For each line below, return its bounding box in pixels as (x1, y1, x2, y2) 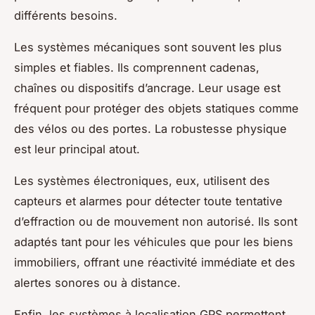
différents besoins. (14, 8, 117, 22)
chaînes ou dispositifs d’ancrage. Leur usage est (14, 80, 281, 95)
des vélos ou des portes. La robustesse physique (14, 121, 287, 136)
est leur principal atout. (14, 141, 140, 156)
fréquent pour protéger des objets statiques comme (14, 101, 299, 115)
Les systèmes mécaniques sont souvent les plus (14, 39, 282, 54)
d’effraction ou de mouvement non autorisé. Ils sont (14, 214, 297, 229)
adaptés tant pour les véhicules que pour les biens (14, 234, 293, 249)
